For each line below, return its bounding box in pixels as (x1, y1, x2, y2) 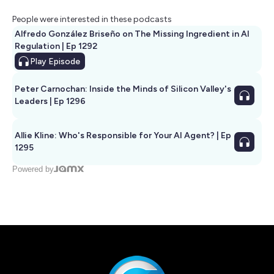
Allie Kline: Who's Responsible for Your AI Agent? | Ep (15, 130, 217, 141)
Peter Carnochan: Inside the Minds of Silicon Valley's (15, 84, 231, 95)
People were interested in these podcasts (12, 14, 172, 25)
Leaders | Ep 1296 (15, 96, 86, 107)
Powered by (12, 165, 54, 174)
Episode (46, 56, 80, 67)
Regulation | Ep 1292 (15, 41, 97, 52)
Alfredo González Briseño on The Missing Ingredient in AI (15, 29, 250, 40)
